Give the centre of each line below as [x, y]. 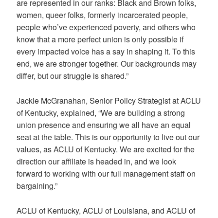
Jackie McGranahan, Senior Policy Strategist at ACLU [109, 100]
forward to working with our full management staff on [106, 173]
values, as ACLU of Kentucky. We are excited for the [106, 149]
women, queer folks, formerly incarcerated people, [102, 15]
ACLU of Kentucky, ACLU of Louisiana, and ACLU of [106, 210]
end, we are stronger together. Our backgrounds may [107, 64]
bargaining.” [37, 186]
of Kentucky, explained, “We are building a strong [101, 113]
